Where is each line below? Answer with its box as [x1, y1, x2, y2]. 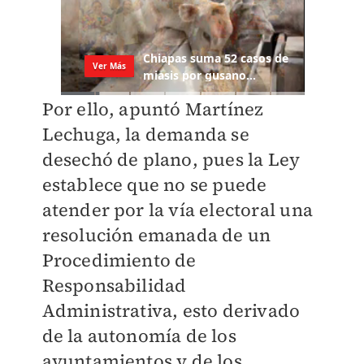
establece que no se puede [41, 172, 267, 197]
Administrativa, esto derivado [41, 298, 301, 323]
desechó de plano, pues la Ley [41, 147, 301, 172]
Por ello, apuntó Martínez [41, 97, 264, 122]
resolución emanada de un [41, 223, 271, 248]
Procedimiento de [41, 248, 197, 273]
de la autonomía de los [41, 323, 236, 349]
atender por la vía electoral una [41, 197, 313, 223]
